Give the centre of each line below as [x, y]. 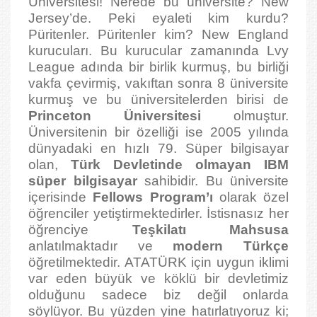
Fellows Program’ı [156, 197]
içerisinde [61, 197]
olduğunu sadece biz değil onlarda [158, 295]
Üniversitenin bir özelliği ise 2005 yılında [158, 132]
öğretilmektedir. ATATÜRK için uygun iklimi [158, 262]
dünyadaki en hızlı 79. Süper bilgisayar [158, 148]
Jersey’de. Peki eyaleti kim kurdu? [158, 18]
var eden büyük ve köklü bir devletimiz [158, 278]
